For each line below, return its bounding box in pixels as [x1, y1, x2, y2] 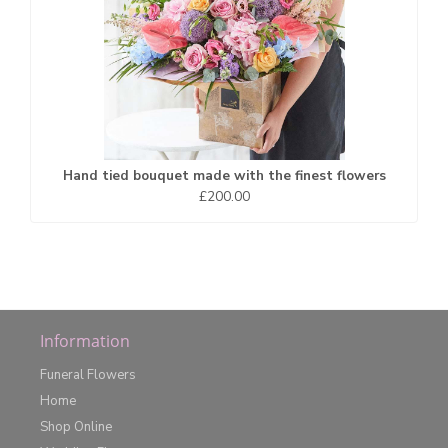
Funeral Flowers [40, 366, 136, 384]
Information [40, 330, 130, 352]
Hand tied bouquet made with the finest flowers [62, 166, 386, 185]
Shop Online [40, 418, 112, 436]
